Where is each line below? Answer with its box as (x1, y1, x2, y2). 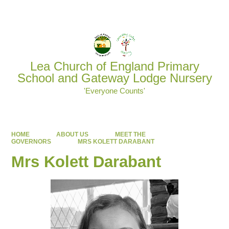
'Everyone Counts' (84, 86, 145, 95)
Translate (182, 9, 213, 17)
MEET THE (114, 131, 146, 139)
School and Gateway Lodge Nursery (17, 72, 212, 85)
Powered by (123, 9, 164, 17)
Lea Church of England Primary (30, 60, 199, 74)
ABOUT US (56, 131, 88, 139)
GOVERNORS (11, 138, 52, 146)
